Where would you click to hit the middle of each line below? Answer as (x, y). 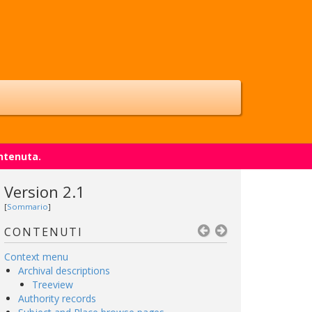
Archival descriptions (64, 271)
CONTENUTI (44, 232)
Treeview (53, 284)
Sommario (28, 206)
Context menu (36, 257)
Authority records (57, 298)
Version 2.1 (45, 192)
